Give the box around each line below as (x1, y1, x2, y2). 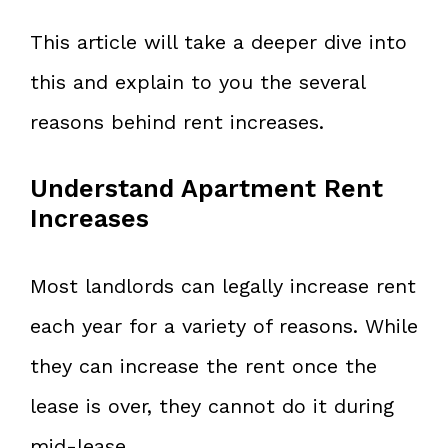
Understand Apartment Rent (30, 173, 383, 203)
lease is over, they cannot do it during (30, 393, 394, 418)
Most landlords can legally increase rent (30, 273, 416, 298)
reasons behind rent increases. (30, 109, 324, 134)
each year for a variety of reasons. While (30, 313, 418, 338)
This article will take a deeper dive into (30, 29, 407, 54)
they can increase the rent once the (30, 353, 377, 378)
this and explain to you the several (30, 69, 365, 94)
